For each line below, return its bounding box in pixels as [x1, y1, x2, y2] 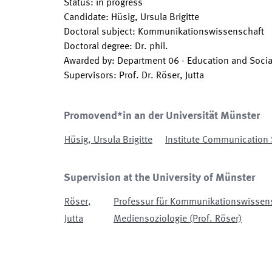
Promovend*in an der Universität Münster [64, 110, 260, 121]
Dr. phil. [135, 42, 168, 52]
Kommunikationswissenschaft [138, 27, 264, 37]
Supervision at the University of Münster [64, 172, 255, 183]
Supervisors [64, 71, 114, 81]
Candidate [64, 13, 106, 22]
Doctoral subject [64, 27, 132, 37]
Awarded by [64, 56, 112, 66]
